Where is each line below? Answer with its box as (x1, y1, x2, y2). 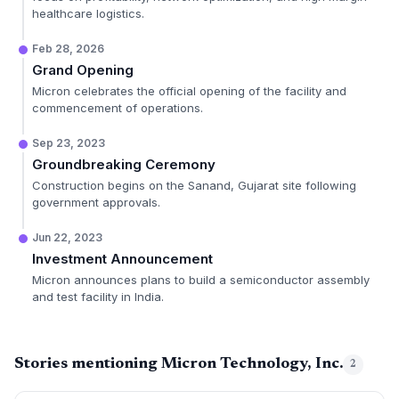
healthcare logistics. (32, 6, 144, 20)
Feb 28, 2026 (32, 42, 104, 55)
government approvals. (32, 195, 160, 209)
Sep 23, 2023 (32, 136, 105, 150)
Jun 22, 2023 (32, 231, 102, 244)
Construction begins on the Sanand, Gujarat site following (32, 178, 356, 192)
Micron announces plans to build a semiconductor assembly (32, 273, 370, 287)
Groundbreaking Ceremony (32, 156, 216, 173)
